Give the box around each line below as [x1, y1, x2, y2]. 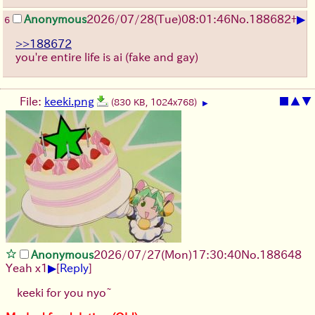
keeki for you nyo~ [17, 287, 112, 299]
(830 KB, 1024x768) [111, 98, 200, 108]
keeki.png [44, 96, 94, 108]
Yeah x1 [6, 262, 48, 274]
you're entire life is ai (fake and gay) [15, 51, 198, 63]
